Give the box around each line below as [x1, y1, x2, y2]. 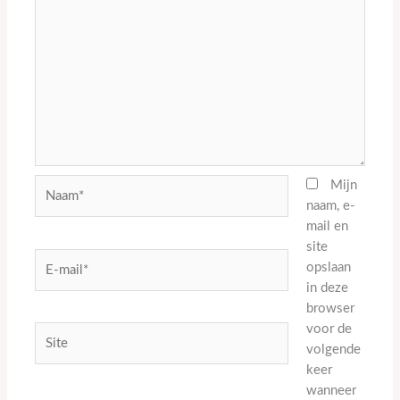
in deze [305, 281, 348, 296]
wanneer [305, 384, 356, 398]
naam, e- [305, 199, 355, 213]
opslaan [305, 261, 351, 275]
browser [305, 302, 354, 316]
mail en [305, 220, 348, 234]
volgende [305, 343, 361, 357]
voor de [305, 322, 352, 337]
